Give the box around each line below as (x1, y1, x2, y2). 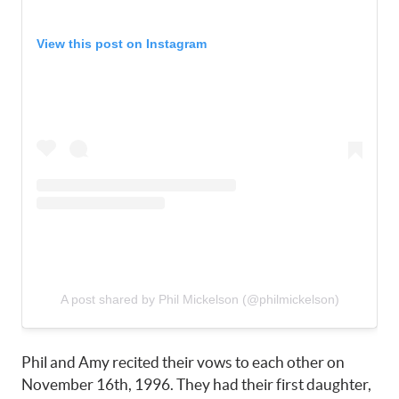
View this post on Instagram (37, 37, 207, 52)
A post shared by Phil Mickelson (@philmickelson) (60, 291, 339, 306)
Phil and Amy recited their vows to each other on (21, 353, 345, 370)
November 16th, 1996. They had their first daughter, (21, 375, 371, 393)
